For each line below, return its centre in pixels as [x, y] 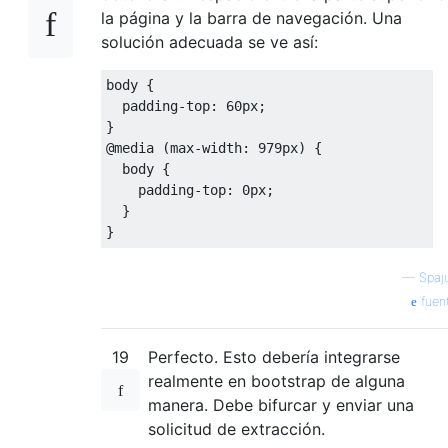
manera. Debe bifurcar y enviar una [281, 404]
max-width [206, 147]
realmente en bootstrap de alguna [276, 380]
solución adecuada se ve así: [209, 41]
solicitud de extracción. [236, 428]
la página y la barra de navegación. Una [251, 17]
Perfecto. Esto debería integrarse [274, 356]
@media [130, 147]
